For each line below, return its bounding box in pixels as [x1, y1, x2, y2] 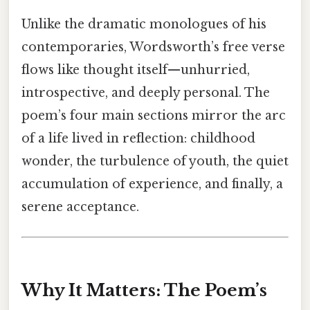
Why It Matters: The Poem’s [21, 280, 267, 300]
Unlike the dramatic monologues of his [21, 16, 266, 32]
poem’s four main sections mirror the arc [21, 107, 286, 123]
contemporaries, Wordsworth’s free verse [21, 39, 285, 55]
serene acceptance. [21, 199, 139, 215]
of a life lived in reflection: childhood [21, 130, 255, 146]
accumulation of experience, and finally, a [21, 176, 283, 192]
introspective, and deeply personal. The [21, 84, 270, 100]
